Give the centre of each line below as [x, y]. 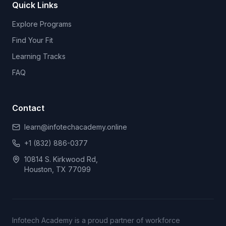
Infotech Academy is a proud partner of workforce [96, 220]
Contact [28, 108]
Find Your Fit [33, 40]
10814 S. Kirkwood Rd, [61, 159]
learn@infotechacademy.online [76, 127]
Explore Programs [42, 24]
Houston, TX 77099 [58, 169]
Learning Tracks [39, 56]
